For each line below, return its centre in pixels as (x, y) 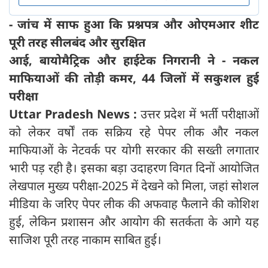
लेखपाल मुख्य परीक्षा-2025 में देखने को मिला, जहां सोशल (134, 186)
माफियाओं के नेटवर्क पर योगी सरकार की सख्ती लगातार (134, 150)
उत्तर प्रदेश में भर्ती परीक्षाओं (200, 114)
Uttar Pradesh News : (75, 114)
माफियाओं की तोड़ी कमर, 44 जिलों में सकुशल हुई (134, 78)
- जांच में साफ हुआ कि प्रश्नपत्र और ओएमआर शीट (134, 25)
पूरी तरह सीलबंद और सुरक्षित (77, 42)
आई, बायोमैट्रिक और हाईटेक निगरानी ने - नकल (134, 60)
